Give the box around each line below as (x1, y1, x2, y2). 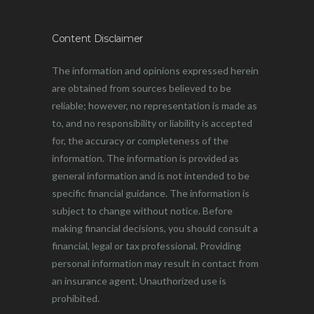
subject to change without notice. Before (52, 205, 233, 217)
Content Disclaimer (52, 32, 143, 45)
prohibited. (52, 292, 100, 304)
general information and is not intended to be (52, 170, 250, 182)
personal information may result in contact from (52, 257, 259, 269)
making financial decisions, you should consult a (52, 222, 258, 234)
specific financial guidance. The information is (52, 187, 250, 199)
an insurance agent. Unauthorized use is (52, 275, 226, 287)
